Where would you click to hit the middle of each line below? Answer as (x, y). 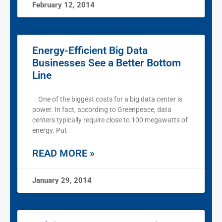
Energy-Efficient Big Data (90, 51)
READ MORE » (63, 153)
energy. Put (50, 131)
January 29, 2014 (62, 181)
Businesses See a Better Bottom (107, 63)
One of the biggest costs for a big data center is (107, 99)
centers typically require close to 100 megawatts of (110, 120)
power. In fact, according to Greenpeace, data (102, 110)
